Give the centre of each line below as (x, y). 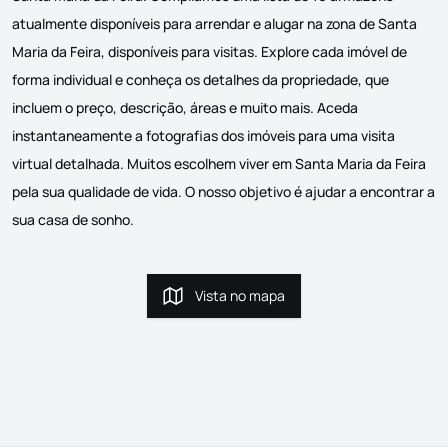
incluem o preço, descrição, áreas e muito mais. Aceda (185, 107)
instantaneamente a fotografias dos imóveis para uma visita (203, 135)
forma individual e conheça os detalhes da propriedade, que (200, 79)
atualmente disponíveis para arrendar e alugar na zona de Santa (214, 23)
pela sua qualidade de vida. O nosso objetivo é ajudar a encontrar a (223, 191)
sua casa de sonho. (73, 219)
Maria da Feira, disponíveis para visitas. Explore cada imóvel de (209, 51)
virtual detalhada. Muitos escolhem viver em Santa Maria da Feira (219, 163)
